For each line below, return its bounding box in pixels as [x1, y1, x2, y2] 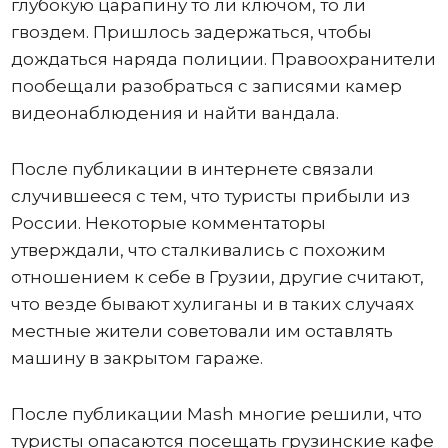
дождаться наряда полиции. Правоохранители [10, 49, 436, 70]
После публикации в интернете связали [10, 159, 374, 180]
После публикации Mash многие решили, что [10, 404, 422, 425]
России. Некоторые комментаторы [10, 213, 326, 234]
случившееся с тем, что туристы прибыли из [10, 186, 410, 207]
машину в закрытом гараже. [10, 348, 263, 369]
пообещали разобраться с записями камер [10, 76, 402, 97]
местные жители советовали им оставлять [10, 321, 393, 342]
